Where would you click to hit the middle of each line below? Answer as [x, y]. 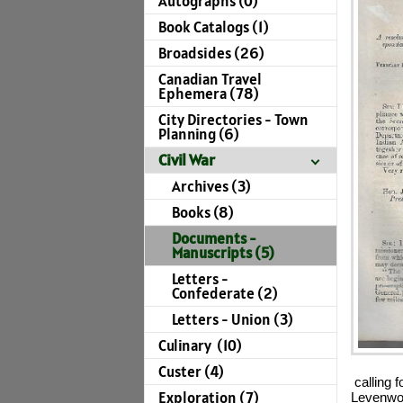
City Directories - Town [233, 120]
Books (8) [203, 213]
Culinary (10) [200, 346]
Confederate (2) [225, 294]
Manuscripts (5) [223, 253]
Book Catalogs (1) [214, 27]
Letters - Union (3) [233, 320]
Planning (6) [199, 134]
